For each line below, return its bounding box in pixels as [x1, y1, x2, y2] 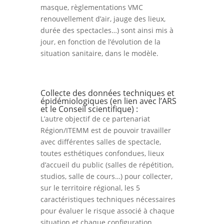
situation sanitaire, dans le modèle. [40, 48, 158, 58]
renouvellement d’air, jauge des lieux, [40, 13, 165, 23]
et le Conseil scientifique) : [40, 103, 138, 114]
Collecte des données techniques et [40, 87, 174, 98]
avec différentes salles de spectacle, [40, 136, 161, 146]
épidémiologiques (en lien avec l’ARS [40, 95, 176, 106]
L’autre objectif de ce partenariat [40, 113, 150, 123]
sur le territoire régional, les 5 [40, 182, 140, 192]
